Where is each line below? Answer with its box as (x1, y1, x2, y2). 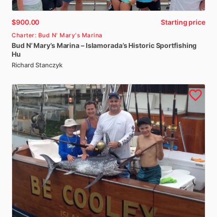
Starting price (161, 18, 205, 26)
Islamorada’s (85, 41, 127, 49)
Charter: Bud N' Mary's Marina (12, 31, 103, 39)
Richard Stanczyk (12, 61, 62, 69)
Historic (128, 41, 155, 49)
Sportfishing (155, 41, 197, 49)
